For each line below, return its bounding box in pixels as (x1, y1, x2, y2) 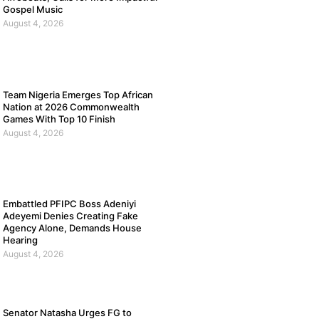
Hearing (2, 234, 38, 246)
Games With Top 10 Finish (2, 113, 115, 125)
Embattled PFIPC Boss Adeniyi (2, 198, 136, 210)
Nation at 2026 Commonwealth (2, 100, 140, 113)
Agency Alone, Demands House (2, 222, 142, 234)
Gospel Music (2, 4, 63, 16)
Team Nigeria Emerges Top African (2, 88, 153, 100)
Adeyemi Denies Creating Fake (2, 210, 138, 222)
